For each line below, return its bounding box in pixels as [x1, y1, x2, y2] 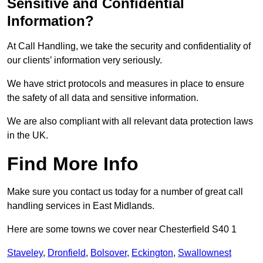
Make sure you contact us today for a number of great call [7, 187, 243, 197]
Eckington [131, 248, 173, 258]
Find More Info [7, 153, 139, 175]
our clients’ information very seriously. [7, 55, 162, 66]
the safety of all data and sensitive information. [7, 93, 198, 103]
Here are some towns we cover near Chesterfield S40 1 [7, 224, 237, 235]
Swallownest [178, 248, 231, 258]
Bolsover [90, 248, 127, 258]
